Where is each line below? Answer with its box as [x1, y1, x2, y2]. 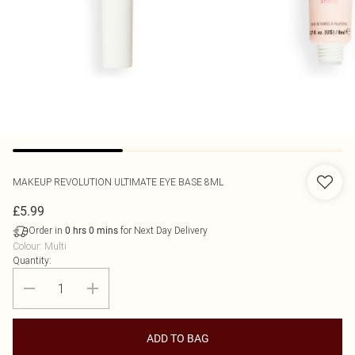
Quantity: [13, 254, 52, 266]
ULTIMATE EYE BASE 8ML [114, 176, 223, 188]
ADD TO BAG [146, 332, 209, 345]
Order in [29, 224, 65, 236]
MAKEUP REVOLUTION [13, 176, 114, 188]
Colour [13, 240, 40, 252]
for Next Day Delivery [118, 224, 208, 236]
